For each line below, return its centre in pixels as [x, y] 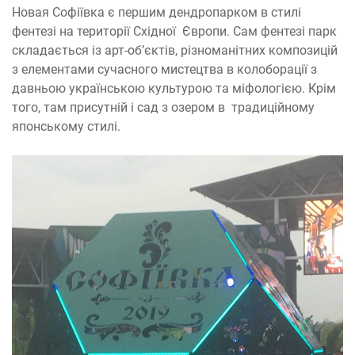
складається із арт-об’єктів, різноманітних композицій [175, 50]
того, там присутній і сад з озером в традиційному [163, 107]
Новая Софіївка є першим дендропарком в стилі [157, 12]
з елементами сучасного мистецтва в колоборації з [164, 69]
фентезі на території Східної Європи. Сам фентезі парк [174, 31]
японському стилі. [66, 126]
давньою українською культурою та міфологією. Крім [174, 88]
